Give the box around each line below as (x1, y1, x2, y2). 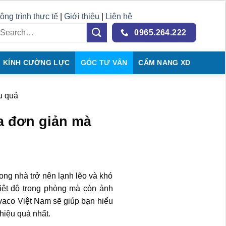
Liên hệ (105, 12, 132, 21)
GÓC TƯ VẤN (80, 59, 128, 67)
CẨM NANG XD (138, 59, 191, 67)
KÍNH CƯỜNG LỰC (3, 59, 70, 67)
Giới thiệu (64, 12, 101, 21)
